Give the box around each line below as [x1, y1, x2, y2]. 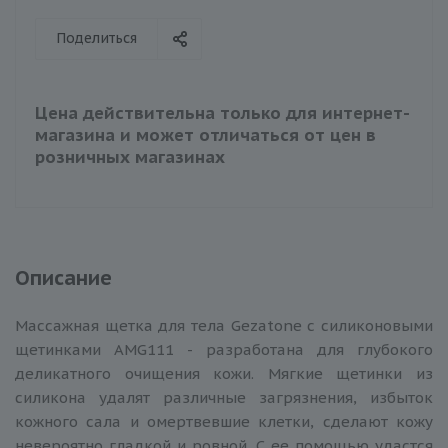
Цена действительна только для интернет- [35, 101, 410, 124]
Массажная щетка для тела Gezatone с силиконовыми [15, 315, 433, 335]
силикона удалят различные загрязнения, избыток [15, 387, 433, 407]
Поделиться [56, 28, 137, 47]
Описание [15, 264, 112, 291]
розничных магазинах [35, 145, 225, 168]
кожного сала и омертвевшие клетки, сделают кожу [15, 411, 433, 431]
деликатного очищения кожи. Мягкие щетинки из [15, 363, 433, 383]
